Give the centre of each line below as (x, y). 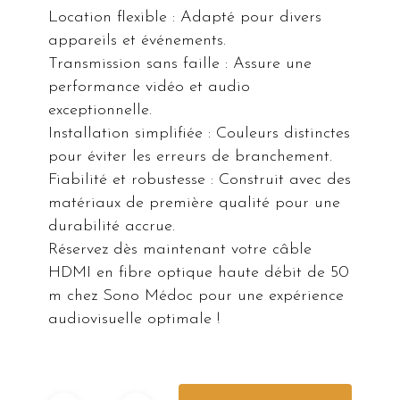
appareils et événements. (137, 41)
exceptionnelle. (100, 111)
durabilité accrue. (112, 227)
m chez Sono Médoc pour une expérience (196, 296)
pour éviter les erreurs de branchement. (191, 157)
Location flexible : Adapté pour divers (185, 18)
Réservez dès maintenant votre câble (180, 250)
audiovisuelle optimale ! (134, 320)
